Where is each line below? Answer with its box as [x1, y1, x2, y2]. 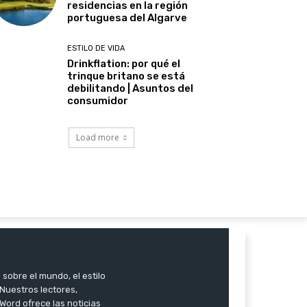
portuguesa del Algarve [67, 12, 188, 25]
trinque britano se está [67, 70, 186, 83]
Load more [76, 131, 119, 143]
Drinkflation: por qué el [67, 58, 181, 71]
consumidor [67, 95, 129, 108]
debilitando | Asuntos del [67, 82, 194, 95]
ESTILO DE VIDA [67, 44, 125, 53]
